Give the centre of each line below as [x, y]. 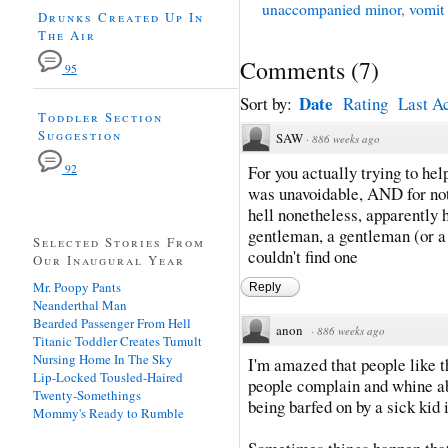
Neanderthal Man [80, 304]
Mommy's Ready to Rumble [108, 412]
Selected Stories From [119, 241]
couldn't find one [303, 256]
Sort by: [268, 103]
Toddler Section [100, 116]
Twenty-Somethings [87, 394]
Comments [292, 69]
